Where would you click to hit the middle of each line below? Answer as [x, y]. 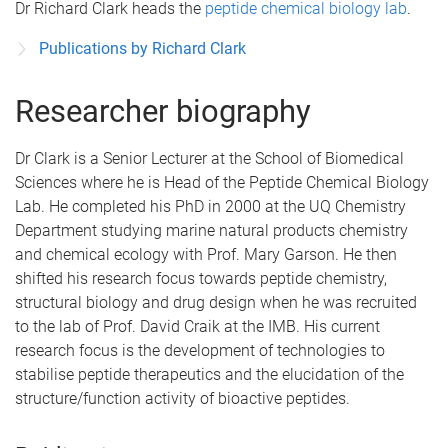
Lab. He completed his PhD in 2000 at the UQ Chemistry [210, 206]
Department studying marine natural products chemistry [211, 230]
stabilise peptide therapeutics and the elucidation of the [209, 374]
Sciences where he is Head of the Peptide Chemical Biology [222, 182]
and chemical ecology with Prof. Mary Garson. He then [206, 254]
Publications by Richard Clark [142, 48]
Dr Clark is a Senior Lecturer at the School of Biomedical [209, 158]
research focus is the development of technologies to [200, 350]
